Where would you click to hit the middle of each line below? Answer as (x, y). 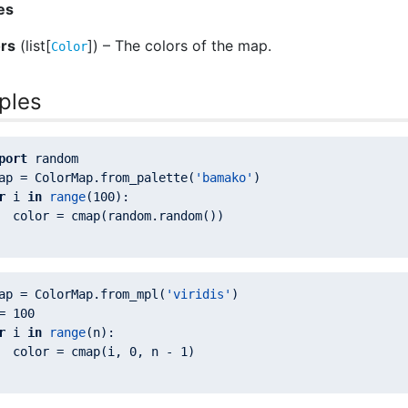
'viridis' (199, 294)
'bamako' (224, 178)
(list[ (33, 46)
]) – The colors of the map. (179, 46)
